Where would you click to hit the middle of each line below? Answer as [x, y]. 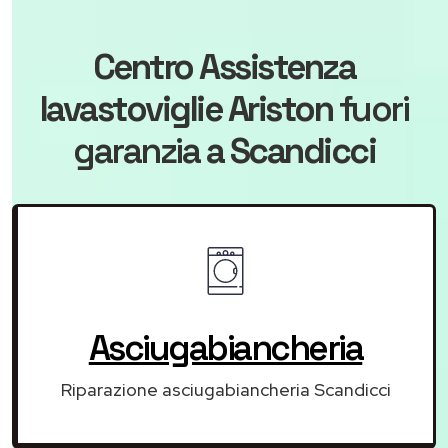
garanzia [139, 151]
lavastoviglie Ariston [186, 109]
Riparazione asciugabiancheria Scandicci [225, 390]
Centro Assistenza [224, 67]
